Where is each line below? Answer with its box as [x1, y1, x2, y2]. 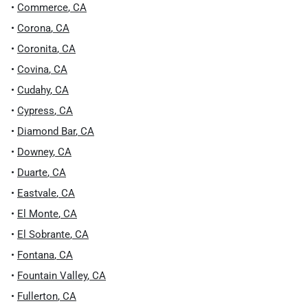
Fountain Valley [17, 269, 87, 282]
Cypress [17, 104, 54, 117]
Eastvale [17, 187, 56, 199]
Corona [17, 22, 51, 34]
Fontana [17, 249, 54, 261]
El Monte [17, 208, 58, 220]
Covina [17, 63, 49, 76]
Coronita [17, 43, 57, 55]
